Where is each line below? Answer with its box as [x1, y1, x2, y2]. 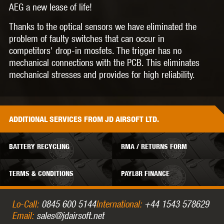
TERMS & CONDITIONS [9, 169, 73, 178]
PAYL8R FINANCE [121, 169, 169, 178]
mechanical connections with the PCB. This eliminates [9, 56, 199, 68]
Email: [12, 209, 34, 221]
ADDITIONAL [9, 114, 49, 124]
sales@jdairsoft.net [36, 209, 104, 221]
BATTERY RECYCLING [9, 142, 69, 151]
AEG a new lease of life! [9, 1, 94, 13]
